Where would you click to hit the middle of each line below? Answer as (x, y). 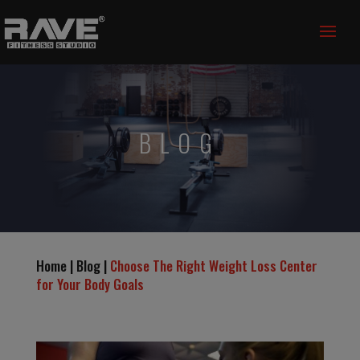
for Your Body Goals (90, 284)
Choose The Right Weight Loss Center (213, 266)
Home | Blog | (73, 266)
